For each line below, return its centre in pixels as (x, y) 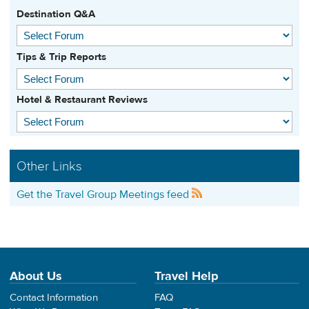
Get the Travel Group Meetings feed (104, 195)
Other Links (49, 167)
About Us (36, 276)
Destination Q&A (56, 14)
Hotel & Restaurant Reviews (82, 100)
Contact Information (54, 297)
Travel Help (187, 276)
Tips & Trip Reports (61, 57)
